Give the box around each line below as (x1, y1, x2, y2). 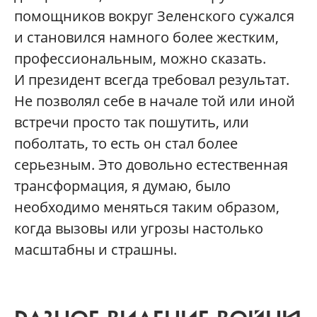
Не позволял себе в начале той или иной (14, 91, 295, 111)
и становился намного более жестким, (14, 28, 279, 47)
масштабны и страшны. (14, 240, 177, 260)
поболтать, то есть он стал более (14, 134, 238, 154)
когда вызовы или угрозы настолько (14, 219, 263, 238)
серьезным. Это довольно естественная (14, 155, 288, 175)
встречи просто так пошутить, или (14, 113, 249, 132)
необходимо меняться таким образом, (14, 197, 279, 217)
